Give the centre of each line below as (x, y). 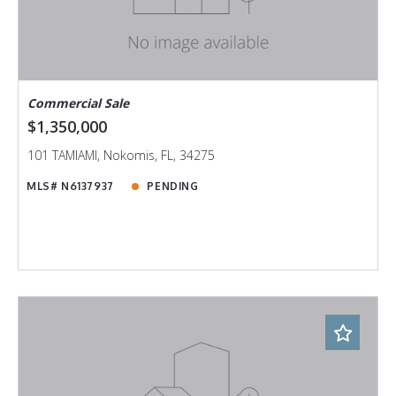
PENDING (173, 187)
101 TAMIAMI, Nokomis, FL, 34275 (121, 156)
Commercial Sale (78, 103)
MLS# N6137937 (70, 187)
